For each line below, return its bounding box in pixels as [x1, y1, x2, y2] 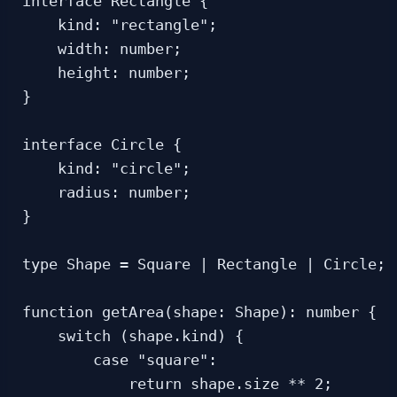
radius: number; [22, 184, 191, 202]
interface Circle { [22, 136, 182, 154]
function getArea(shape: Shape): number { [22, 304, 377, 322]
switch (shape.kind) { [22, 328, 244, 346]
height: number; [22, 65, 191, 82]
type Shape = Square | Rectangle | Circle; [22, 256, 385, 274]
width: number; [22, 41, 182, 58]
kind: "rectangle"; [22, 17, 217, 35]
